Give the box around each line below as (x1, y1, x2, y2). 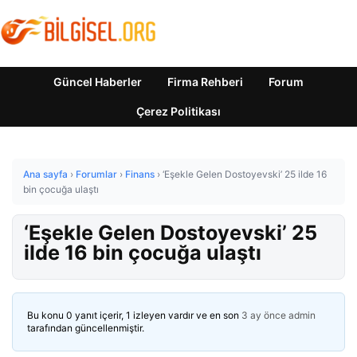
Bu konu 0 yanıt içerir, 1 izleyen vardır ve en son (27, 309, 241, 321)
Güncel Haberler (53, 75, 142, 88)
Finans (125, 168, 155, 180)
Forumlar (76, 168, 117, 180)
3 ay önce (241, 309, 286, 321)
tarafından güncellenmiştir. (27, 322, 144, 334)
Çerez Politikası (136, 104, 221, 118)
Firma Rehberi (167, 75, 243, 88)
